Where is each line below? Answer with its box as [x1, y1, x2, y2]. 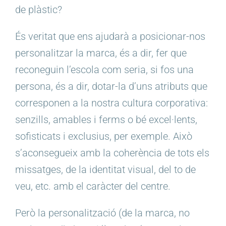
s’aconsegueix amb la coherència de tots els [15, 147, 209, 159]
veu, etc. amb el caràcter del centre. [15, 180, 171, 193]
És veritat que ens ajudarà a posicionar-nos [15, 30, 205, 43]
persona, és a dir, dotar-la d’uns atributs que [15, 80, 207, 93]
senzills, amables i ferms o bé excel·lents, [15, 114, 197, 126]
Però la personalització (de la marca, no [15, 207, 190, 219]
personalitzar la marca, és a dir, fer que [15, 47, 187, 60]
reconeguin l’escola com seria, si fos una [15, 64, 194, 76]
